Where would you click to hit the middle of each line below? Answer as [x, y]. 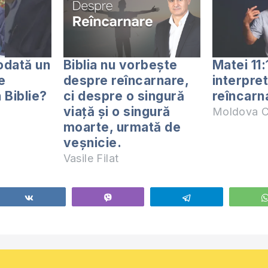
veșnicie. [92, 143]
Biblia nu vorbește [120, 65]
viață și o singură [117, 112]
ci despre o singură [124, 96]
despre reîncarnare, [126, 81]
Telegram [216, 198]
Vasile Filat [91, 159]
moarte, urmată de [122, 127]
